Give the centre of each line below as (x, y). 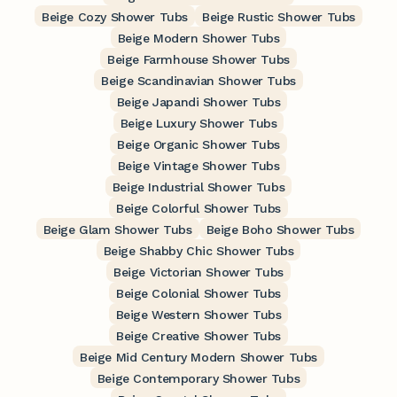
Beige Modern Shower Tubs (198, 39)
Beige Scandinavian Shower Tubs (198, 81)
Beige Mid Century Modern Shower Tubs (198, 358)
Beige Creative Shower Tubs (198, 336)
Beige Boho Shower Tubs (280, 230)
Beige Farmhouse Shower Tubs (198, 60)
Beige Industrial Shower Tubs (198, 187)
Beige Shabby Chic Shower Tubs (198, 251)
